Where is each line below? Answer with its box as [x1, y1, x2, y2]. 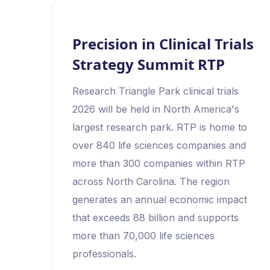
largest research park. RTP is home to [72, 121, 247, 133]
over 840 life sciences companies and [72, 139, 246, 151]
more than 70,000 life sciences [72, 230, 215, 242]
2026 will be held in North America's [72, 103, 239, 115]
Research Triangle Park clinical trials [72, 85, 239, 97]
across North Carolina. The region [72, 175, 230, 187]
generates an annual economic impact [72, 193, 247, 206]
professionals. [72, 248, 136, 260]
